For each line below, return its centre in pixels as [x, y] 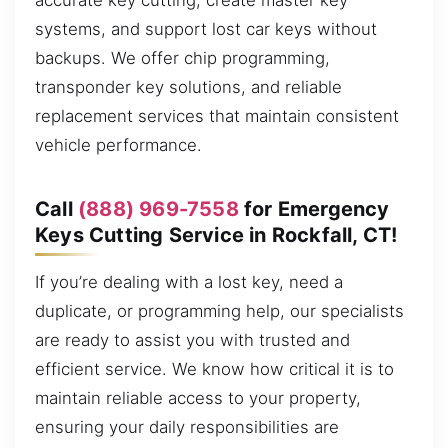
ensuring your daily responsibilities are [187, 427]
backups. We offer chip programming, [182, 58]
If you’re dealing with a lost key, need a [189, 282]
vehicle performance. [118, 145]
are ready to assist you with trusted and [192, 340]
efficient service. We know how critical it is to [214, 369]
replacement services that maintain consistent [217, 116]
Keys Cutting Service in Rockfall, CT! [216, 234]
